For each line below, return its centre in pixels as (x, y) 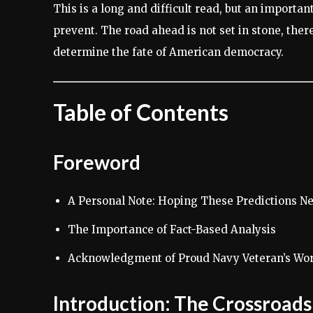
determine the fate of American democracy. (168, 52)
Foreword (97, 162)
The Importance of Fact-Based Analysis (172, 230)
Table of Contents (141, 112)
